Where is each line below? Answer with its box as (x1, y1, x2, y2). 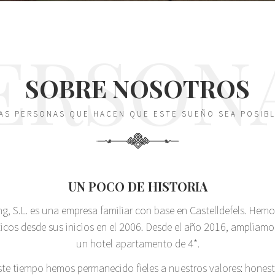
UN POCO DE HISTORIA (68, 178, 207, 195)
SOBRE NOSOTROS (25, 72, 250, 104)
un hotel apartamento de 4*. (76, 236, 199, 250)
